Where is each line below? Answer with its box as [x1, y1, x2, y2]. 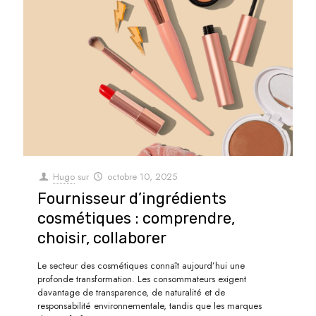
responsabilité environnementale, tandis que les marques [37, 299, 262, 313]
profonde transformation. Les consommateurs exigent [37, 272, 246, 286]
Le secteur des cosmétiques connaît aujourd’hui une [37, 259, 245, 273]
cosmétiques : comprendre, [37, 209, 235, 229]
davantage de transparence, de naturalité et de [37, 286, 225, 300]
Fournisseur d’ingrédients [37, 189, 226, 209]
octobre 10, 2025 [107, 170, 178, 184]
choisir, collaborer [37, 229, 166, 248]
